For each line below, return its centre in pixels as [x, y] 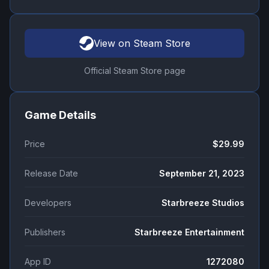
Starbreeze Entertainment [189, 232]
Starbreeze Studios [203, 203]
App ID [38, 262]
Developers [48, 203]
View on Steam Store [142, 44]
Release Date [51, 174]
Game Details [60, 115]
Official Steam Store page [134, 71]
